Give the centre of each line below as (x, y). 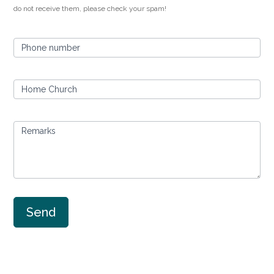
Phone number (51, 48)
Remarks (39, 131)
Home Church (50, 89)
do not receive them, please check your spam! (90, 9)
